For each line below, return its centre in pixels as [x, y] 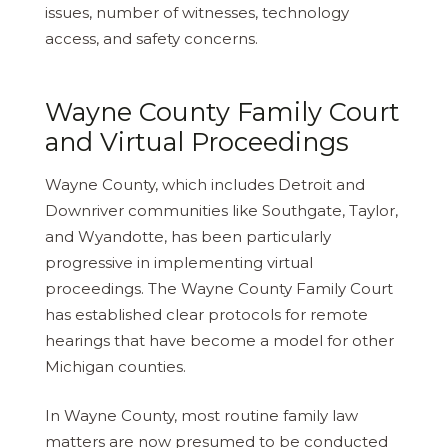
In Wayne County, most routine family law [201, 415]
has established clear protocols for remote [206, 315]
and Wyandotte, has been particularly [188, 237]
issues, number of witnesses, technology [197, 13]
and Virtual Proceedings [197, 142]
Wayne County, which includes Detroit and [205, 185]
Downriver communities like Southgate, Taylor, [221, 211]
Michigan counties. [115, 367]
